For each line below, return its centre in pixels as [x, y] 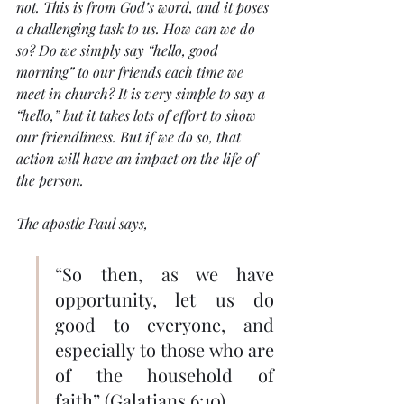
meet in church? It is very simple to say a [142, 94]
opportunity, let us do [165, 299]
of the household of [165, 375]
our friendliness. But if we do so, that [130, 137]
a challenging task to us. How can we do [138, 29]
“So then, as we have [165, 274]
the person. [50, 180]
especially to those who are [165, 350]
